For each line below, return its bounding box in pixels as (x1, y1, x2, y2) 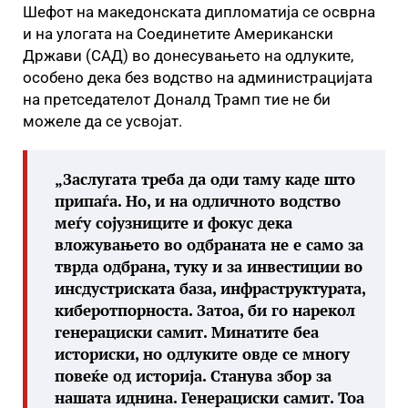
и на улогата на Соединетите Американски (23, 25, 333, 43)
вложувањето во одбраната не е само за (55, 234, 363, 255)
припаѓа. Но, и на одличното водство (55, 190, 341, 211)
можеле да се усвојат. (23, 112, 182, 130)
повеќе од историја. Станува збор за (55, 365, 331, 386)
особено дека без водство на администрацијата (23, 68, 372, 87)
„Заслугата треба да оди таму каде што (55, 168, 355, 189)
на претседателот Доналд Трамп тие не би (23, 90, 331, 108)
